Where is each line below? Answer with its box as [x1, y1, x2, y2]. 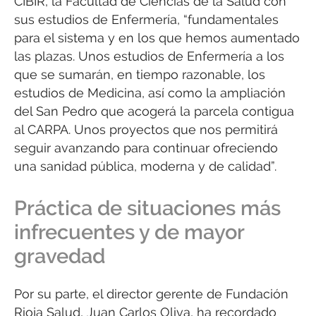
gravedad [14, 243, 105, 268]
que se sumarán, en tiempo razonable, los [14, 67, 265, 83]
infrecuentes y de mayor [14, 219, 244, 244]
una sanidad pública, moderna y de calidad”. [14, 159, 276, 174]
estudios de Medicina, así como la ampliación [14, 85, 286, 101]
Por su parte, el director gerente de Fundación [14, 286, 288, 301]
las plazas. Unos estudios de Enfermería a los [14, 49, 284, 64]
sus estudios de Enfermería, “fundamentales [14, 12, 279, 28]
